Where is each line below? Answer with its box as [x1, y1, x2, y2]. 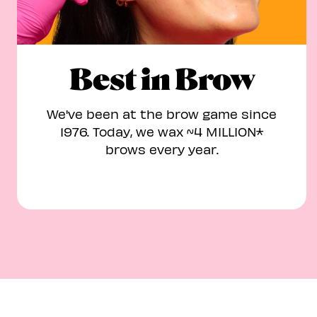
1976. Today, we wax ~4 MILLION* [60, 124, 263, 139]
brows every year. [105, 142, 219, 156]
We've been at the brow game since [47, 106, 277, 121]
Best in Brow [69, 63, 255, 97]
